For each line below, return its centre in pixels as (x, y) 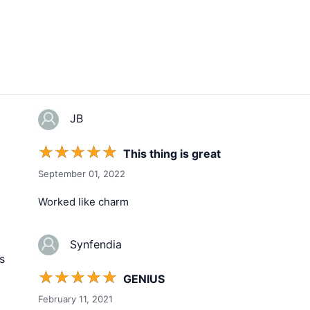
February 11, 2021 (75, 299)
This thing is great (172, 153)
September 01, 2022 (82, 173)
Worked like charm (83, 201)
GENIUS (144, 279)
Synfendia (90, 244)
